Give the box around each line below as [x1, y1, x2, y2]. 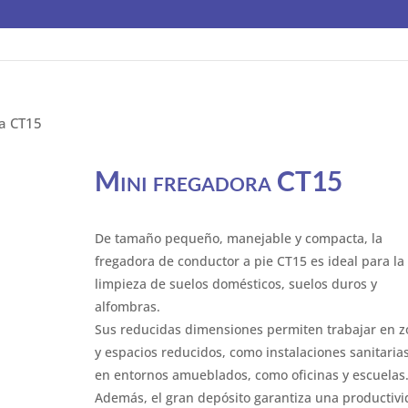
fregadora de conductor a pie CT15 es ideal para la [94, 252, 404, 270]
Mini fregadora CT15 [94, 164, 342, 197]
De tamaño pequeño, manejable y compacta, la [94, 229, 382, 247]
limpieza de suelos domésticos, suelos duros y [94, 275, 377, 292]
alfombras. [94, 298, 160, 315]
